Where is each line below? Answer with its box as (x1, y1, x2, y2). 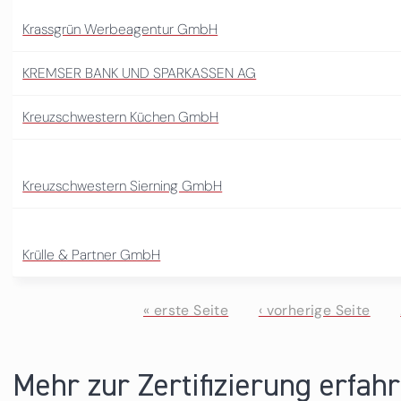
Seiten (13, 331, 95, 363)
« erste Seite (142, 301, 229, 320)
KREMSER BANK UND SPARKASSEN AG (22, 63, 257, 82)
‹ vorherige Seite (258, 301, 371, 320)
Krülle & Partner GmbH (22, 244, 161, 264)
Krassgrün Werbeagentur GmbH (22, 19, 218, 38)
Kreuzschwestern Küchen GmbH (22, 107, 219, 126)
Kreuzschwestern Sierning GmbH (22, 175, 223, 195)
